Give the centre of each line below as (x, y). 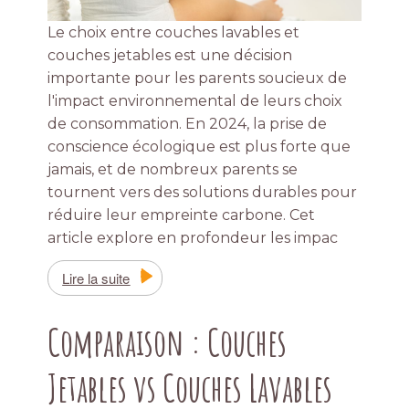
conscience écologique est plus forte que (199, 146)
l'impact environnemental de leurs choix (195, 100)
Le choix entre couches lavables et (174, 32)
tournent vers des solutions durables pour (203, 192)
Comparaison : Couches (168, 341)
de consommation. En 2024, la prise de (188, 123)
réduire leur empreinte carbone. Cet (182, 215)
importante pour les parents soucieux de (198, 78)
